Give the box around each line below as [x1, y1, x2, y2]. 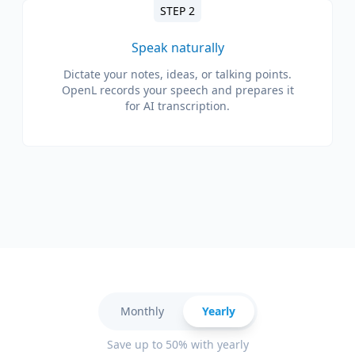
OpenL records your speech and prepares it [61, 82, 294, 97]
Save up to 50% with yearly [106, 336, 249, 352]
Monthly [120, 303, 164, 319]
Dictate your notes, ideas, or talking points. [63, 66, 292, 82]
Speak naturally [131, 38, 224, 56]
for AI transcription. [125, 97, 230, 113]
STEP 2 [160, 2, 195, 18]
